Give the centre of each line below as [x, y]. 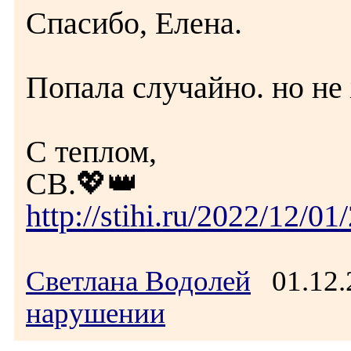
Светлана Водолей [138, 281]
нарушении [96, 313]
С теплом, [91, 152]
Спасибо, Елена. [134, 23]
